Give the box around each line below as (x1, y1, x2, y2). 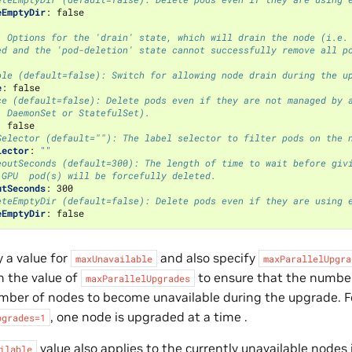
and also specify (156, 250, 258, 266)
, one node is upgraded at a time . (49, 309, 247, 325)
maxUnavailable (75, 252, 152, 266)
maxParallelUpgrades (85, 272, 190, 285)
